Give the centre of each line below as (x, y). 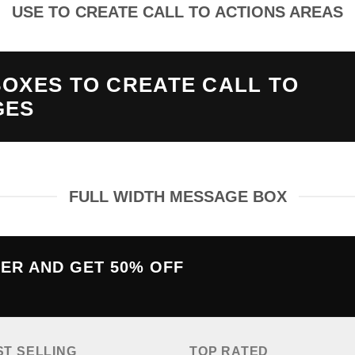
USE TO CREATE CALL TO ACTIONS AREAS (177, 12)
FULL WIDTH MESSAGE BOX (177, 197)
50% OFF (147, 267)
